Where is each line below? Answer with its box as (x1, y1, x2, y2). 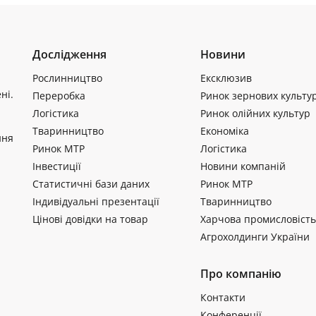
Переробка (32, 89, 85, 103)
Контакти (200, 291, 245, 305)
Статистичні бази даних (32, 177, 150, 191)
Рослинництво (32, 71, 102, 85)
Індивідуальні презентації (32, 195, 159, 209)
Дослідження (32, 47, 107, 63)
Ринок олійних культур (200, 107, 310, 121)
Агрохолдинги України (200, 230, 310, 244)
